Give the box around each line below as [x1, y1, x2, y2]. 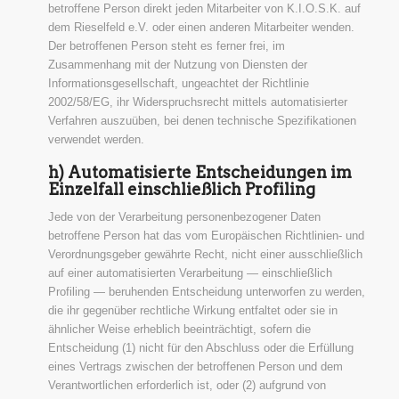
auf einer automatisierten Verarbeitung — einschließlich [47, 265, 332, 280]
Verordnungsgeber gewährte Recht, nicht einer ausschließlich [47, 247, 362, 261]
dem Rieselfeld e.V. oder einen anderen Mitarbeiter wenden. [47, 20, 354, 34]
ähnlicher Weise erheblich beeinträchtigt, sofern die [47, 322, 311, 336]
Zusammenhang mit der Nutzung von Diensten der [47, 57, 307, 71]
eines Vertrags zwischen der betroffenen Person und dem [47, 359, 343, 373]
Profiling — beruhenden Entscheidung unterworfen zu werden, [47, 284, 365, 298]
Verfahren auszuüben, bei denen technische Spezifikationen [47, 113, 356, 127]
